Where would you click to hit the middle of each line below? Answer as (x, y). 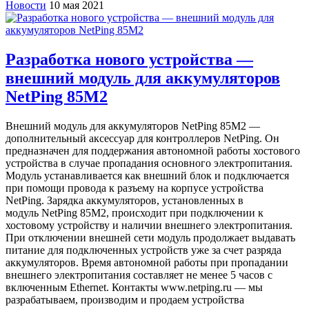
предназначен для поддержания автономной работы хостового (153, 151)
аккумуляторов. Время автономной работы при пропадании (147, 263)
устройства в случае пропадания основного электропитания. (149, 163)
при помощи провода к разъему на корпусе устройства (134, 188)
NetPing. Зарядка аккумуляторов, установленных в (124, 201)
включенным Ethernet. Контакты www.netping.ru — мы (134, 288)
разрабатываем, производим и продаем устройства (125, 300)
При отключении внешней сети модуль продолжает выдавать (150, 238)
